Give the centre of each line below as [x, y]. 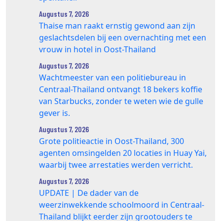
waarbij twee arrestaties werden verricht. [116, 165]
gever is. [55, 113]
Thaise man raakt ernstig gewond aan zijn [117, 26]
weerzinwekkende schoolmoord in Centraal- [122, 205]
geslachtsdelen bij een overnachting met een [123, 38]
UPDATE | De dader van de [89, 193]
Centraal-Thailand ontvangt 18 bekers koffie [121, 90]
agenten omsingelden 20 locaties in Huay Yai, [123, 153]
